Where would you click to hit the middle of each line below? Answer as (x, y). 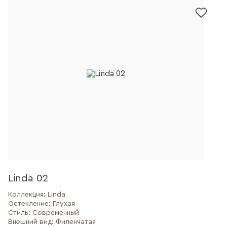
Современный (56, 213)
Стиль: (20, 213)
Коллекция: (28, 195)
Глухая (64, 204)
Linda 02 (28, 178)
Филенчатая (76, 222)
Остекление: (30, 204)
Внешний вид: (32, 222)
